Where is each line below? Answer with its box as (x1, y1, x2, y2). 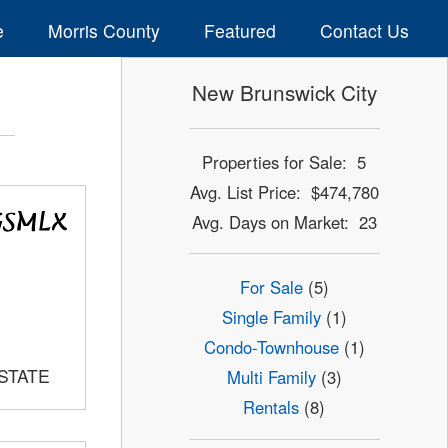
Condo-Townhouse (203, 335, 339, 360)
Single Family (221, 305, 321, 330)
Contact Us (319, 17, 409, 43)
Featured (203, 17, 276, 43)
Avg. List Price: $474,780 (189, 179, 379, 204)
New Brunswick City (191, 77, 377, 108)
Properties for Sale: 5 (202, 149, 367, 174)
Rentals (243, 395, 300, 420)
